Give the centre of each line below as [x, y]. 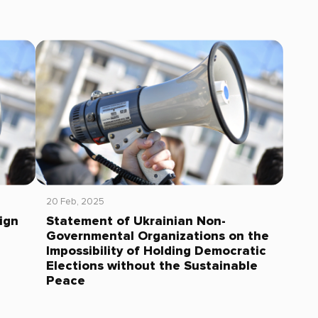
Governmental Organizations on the [157, 236]
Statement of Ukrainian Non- [136, 221]
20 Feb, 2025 [75, 201]
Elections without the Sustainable [152, 265]
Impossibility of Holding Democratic [156, 251]
